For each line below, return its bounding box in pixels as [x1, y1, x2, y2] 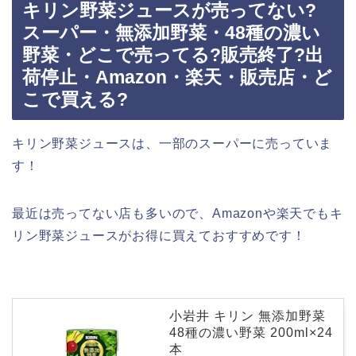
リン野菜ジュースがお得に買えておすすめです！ [12, 229, 306, 243]
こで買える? [22, 89, 128, 110]
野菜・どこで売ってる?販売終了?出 [22, 44, 323, 66]
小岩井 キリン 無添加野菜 [169, 309, 326, 323]
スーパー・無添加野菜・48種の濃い [22, 22, 320, 44]
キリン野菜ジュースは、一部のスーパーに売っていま [12, 137, 333, 151]
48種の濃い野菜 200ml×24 [169, 326, 333, 340]
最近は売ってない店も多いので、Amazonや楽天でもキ [12, 207, 343, 221]
